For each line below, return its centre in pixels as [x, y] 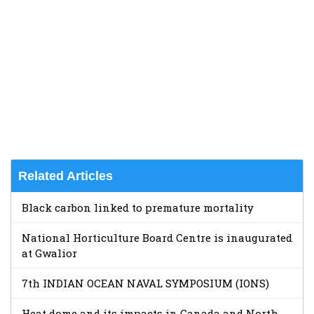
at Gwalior [49, 253]
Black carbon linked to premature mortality [138, 207]
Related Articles [66, 176]
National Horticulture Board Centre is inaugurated [157, 237]
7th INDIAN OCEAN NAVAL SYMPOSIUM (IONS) [145, 283]
